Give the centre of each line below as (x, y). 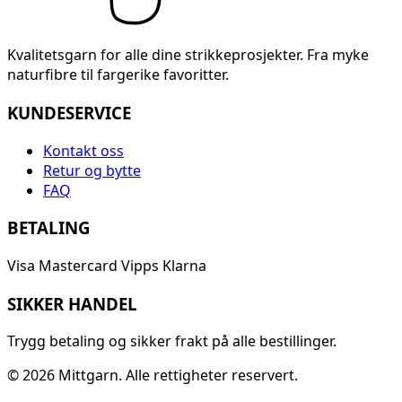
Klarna (184, 265)
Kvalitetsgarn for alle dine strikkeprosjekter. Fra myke (188, 55)
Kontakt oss (83, 150)
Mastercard (78, 265)
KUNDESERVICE (69, 112)
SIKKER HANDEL (72, 303)
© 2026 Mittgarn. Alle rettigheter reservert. (153, 376)
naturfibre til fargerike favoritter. (118, 75)
